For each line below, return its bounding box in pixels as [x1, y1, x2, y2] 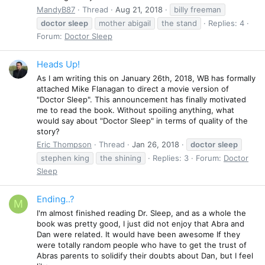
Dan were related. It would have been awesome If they [37, 229, 240, 239]
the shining [100, 153, 141, 163]
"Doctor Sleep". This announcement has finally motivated [37, 94, 246, 104]
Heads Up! [37, 59, 80, 70]
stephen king [41, 153, 89, 163]
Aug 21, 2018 [115, 4, 163, 14]
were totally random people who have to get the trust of [37, 240, 247, 250]
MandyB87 [37, 4, 75, 14]
